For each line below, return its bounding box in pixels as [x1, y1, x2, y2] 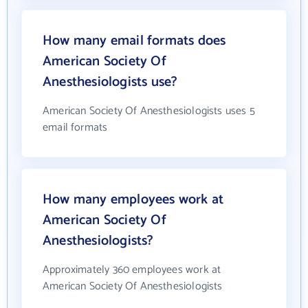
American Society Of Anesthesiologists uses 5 [43, 101, 255, 120]
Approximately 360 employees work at [43, 260, 221, 279]
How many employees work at [43, 188, 224, 211]
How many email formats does [43, 29, 226, 52]
